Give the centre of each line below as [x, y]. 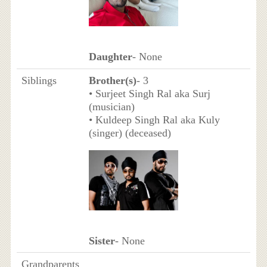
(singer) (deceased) [130, 133]
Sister [102, 241]
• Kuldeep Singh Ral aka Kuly [154, 119]
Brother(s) [112, 80]
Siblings [39, 80]
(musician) [111, 106]
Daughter [110, 57]
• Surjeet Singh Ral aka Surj [149, 93]
